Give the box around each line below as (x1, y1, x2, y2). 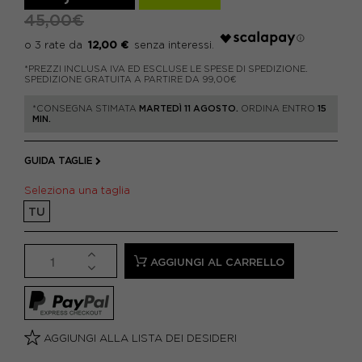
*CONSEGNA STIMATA (32, 103, 139, 113)
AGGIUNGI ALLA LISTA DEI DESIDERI (40, 332, 237, 344)
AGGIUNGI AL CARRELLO (150, 256, 284, 268)
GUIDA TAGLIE (24, 155, 93, 166)
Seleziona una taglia (24, 184, 137, 196)
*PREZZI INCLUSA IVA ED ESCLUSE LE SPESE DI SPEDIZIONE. (24, 64, 308, 74)
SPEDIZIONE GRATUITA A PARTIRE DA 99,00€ (24, 74, 237, 84)
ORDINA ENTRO (238, 103, 318, 113)
